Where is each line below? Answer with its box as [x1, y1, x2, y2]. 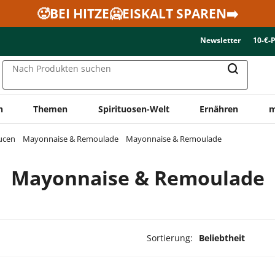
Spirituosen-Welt [98, 103, 169, 115]
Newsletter [200, 35, 241, 45]
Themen [33, 103, 68, 115]
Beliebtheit [198, 231, 245, 244]
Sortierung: [146, 231, 193, 244]
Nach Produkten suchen [12, 63, 111, 75]
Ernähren [199, 103, 239, 115]
